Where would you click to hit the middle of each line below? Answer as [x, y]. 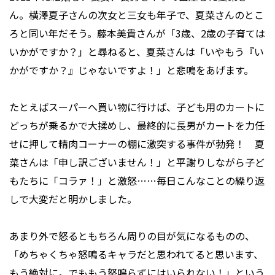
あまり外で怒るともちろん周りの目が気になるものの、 [132, 236]
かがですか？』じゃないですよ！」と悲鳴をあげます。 [131, 70]
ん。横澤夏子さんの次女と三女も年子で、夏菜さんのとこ [137, 15]
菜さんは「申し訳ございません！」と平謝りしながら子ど [137, 162]
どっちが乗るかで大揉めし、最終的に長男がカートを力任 [137, 126]
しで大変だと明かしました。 [73, 199]
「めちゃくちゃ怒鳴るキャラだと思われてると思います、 [136, 254]
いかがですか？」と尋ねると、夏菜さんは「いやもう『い [137, 52]
